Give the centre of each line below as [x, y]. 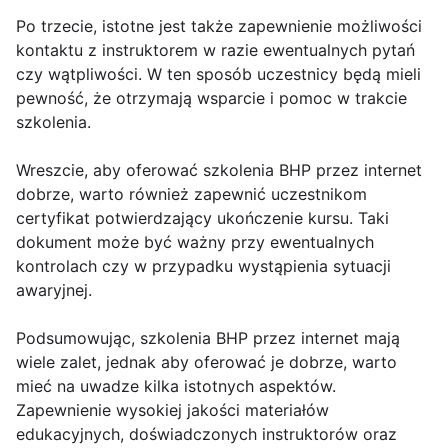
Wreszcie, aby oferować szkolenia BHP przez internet [219, 170]
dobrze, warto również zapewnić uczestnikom [191, 194]
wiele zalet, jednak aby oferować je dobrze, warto [206, 362]
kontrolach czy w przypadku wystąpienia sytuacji [203, 266]
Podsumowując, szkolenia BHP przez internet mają [208, 338]
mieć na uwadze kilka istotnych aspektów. [176, 386]
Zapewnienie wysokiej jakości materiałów [172, 410]
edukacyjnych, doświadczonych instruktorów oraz [206, 434]
